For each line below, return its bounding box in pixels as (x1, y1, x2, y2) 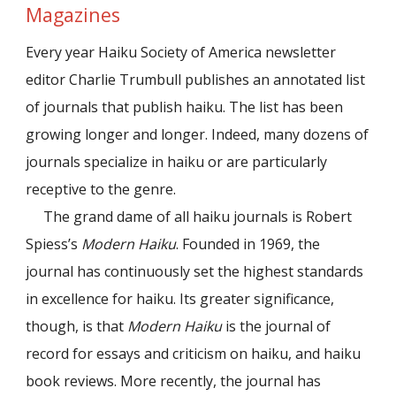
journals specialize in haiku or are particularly (26, 152, 328, 172)
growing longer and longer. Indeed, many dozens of (26, 125, 369, 145)
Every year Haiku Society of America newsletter (26, 42, 337, 63)
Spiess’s (26, 234, 82, 255)
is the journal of (222, 316, 331, 337)
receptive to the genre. (26, 179, 177, 200)
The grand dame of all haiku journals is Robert (43, 207, 353, 227)
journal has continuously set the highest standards (26, 262, 364, 282)
